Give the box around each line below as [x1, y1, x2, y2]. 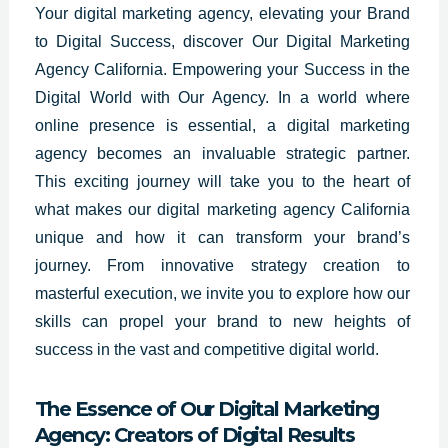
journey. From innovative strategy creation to [34, 256, 411, 274]
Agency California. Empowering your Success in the [34, 60, 411, 78]
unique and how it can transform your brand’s [34, 228, 411, 246]
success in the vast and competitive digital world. [34, 340, 379, 358]
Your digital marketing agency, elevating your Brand [34, 4, 411, 22]
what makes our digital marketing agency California [34, 200, 411, 218]
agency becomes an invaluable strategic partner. [34, 144, 411, 162]
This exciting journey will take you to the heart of [34, 172, 411, 190]
